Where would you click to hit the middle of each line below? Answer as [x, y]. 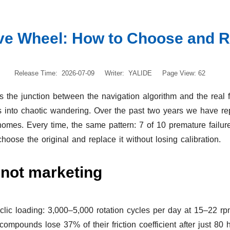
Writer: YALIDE [128, 73]
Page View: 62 [184, 73]
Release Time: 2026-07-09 [54, 73]
